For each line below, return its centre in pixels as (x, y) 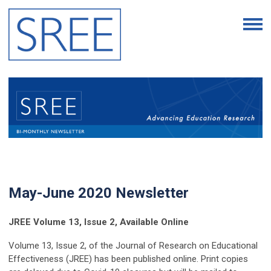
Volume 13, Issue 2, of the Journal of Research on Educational (133, 246)
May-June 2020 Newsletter (99, 193)
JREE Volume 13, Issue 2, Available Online (99, 222)
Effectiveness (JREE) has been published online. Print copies (128, 259)
